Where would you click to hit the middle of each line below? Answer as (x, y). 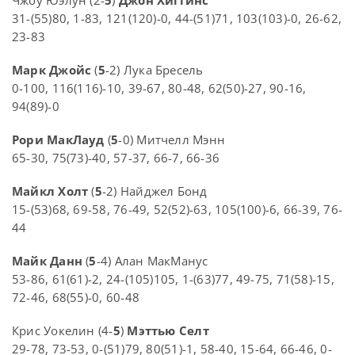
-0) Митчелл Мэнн (172, 140)
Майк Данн (48, 261)
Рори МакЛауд (58, 140)
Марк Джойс (52, 70)
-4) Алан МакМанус (152, 261)
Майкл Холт (50, 191)
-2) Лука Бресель (154, 70)
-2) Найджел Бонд (155, 191)
